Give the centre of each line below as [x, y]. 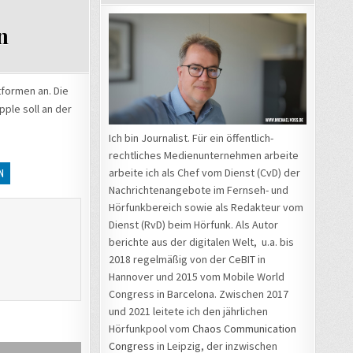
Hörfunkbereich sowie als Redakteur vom [206, 207]
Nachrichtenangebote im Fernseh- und [199, 190]
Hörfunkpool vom [150, 328]
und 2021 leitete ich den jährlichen [188, 311]
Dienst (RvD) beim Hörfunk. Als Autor [193, 224]
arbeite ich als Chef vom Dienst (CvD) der [204, 172]
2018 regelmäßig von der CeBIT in [187, 259]
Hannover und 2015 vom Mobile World [197, 276]
